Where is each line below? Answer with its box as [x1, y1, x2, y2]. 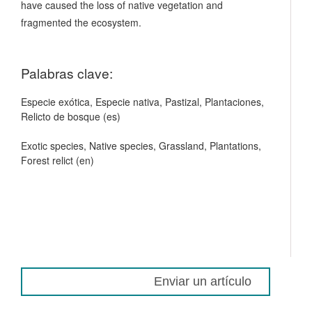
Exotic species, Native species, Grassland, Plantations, [21, 138, 261, 153]
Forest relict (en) [21, 153, 94, 167]
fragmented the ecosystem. [21, 15, 141, 29]
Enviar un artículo [154, 274, 251, 288]
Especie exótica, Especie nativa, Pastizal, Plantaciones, [21, 94, 264, 109]
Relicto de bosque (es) [21, 109, 120, 123]
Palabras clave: [21, 63, 113, 82]
